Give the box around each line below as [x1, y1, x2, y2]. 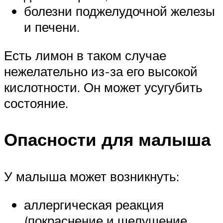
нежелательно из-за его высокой [4, 63, 198, 80]
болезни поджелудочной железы [24, 2, 215, 19]
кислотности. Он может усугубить [4, 79, 203, 96]
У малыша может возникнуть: [4, 168, 179, 184]
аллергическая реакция [24, 197, 164, 213]
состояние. [4, 95, 68, 111]
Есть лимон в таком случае [4, 47, 166, 64]
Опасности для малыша [4, 128, 211, 151]
